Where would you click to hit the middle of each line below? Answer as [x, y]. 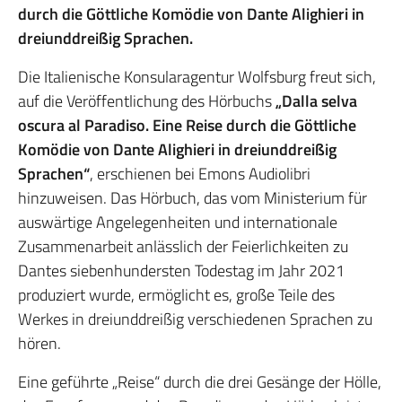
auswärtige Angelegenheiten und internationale [178, 222]
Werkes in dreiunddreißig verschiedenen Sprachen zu [195, 319]
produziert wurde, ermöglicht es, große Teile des [176, 295]
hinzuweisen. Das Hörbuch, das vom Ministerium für [192, 198]
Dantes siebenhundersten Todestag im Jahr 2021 [181, 271]
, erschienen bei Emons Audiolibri [200, 174]
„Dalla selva [316, 101]
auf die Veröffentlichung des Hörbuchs [147, 101]
